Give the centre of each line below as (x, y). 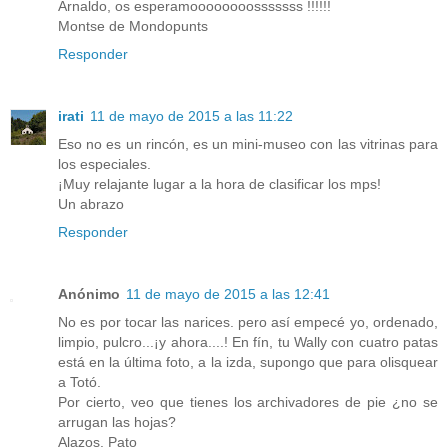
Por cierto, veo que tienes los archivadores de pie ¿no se (248, 402)
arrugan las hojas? (117, 422)
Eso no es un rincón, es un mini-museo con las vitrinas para (248, 144)
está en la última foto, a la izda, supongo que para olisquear (248, 362)
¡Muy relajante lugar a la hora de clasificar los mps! (219, 184)
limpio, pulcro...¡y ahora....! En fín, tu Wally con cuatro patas (248, 342)
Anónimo (89, 294)
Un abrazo (91, 204)
